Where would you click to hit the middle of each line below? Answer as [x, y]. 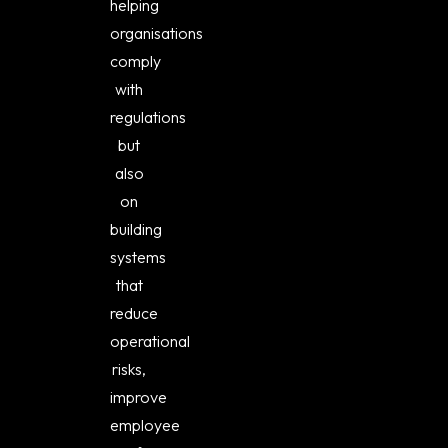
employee [145, 424]
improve [139, 396]
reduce [134, 312]
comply [136, 60]
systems [138, 256]
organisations [157, 32]
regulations [148, 116]
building [136, 228]
